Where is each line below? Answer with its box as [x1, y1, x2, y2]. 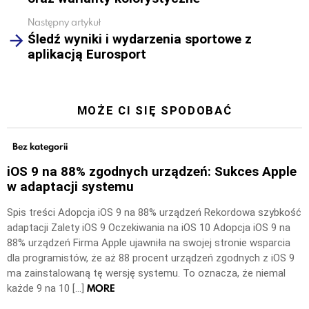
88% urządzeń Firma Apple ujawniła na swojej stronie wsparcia [7, 236, 290, 249]
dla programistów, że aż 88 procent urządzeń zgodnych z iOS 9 [7, 251, 295, 264]
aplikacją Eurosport [28, 46, 146, 63]
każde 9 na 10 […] [7, 281, 87, 295]
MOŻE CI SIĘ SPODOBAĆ [77, 103, 232, 118]
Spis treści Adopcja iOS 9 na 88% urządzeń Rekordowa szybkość [7, 206, 301, 219]
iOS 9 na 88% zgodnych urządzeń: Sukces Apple [7, 163, 297, 179]
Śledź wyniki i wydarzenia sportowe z [28, 31, 252, 48]
